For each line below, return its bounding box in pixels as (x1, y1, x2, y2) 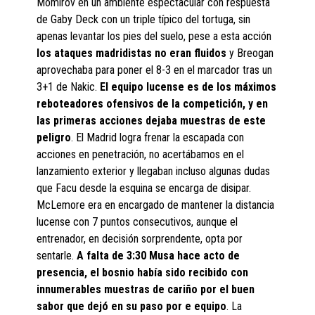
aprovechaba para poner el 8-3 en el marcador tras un (37, 63, 273, 77)
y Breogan (226, 46, 274, 60)
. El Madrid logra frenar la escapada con (71, 131, 245, 145)
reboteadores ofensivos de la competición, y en (37, 97, 269, 111)
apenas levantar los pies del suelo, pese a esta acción (37, 30, 272, 44)
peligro (37, 131, 72, 145)
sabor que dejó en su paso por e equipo (37, 300, 227, 314)
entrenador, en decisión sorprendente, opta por (37, 232, 243, 246)
